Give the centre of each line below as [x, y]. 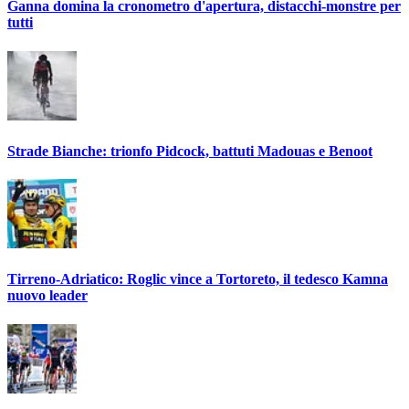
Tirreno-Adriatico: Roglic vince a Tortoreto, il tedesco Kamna [198, 279]
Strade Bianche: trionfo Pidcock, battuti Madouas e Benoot [190, 151]
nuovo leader [47, 296]
